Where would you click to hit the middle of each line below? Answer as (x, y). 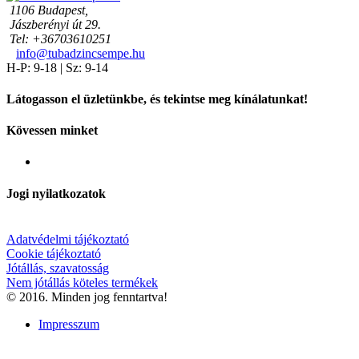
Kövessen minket (52, 131)
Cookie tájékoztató (54, 254)
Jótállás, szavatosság (58, 268)
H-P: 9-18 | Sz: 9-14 (57, 67)
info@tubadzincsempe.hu (81, 53)
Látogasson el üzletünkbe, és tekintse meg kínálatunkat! (157, 99)
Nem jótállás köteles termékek (82, 283)
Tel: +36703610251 (59, 38)
